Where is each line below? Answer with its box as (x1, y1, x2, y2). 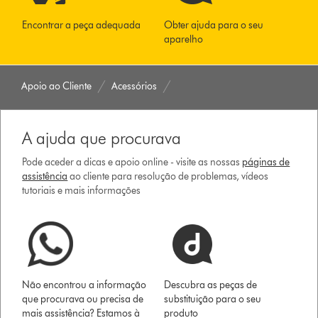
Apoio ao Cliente (21, 79, 92, 92)
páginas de (242, 155, 290, 168)
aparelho (164, 33, 204, 45)
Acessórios (111, 79, 158, 92)
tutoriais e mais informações (22, 184, 141, 197)
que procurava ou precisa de (22, 292, 144, 305)
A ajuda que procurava (22, 127, 182, 148)
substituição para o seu (164, 292, 262, 305)
